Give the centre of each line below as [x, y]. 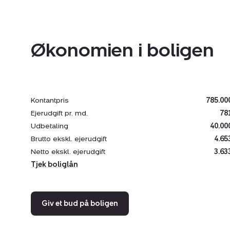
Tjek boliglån [54, 165]
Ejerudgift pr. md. [59, 113]
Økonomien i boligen [122, 50]
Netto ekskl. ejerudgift [68, 152]
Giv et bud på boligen [80, 204]
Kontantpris [50, 101]
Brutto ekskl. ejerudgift [69, 139]
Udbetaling [50, 126]
